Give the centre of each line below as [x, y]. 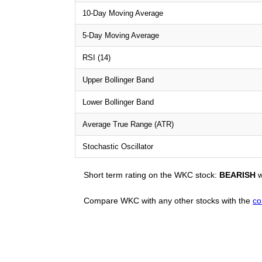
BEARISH [237, 175]
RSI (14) [96, 57]
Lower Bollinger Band [118, 102]
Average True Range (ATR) [128, 124]
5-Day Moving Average [121, 35]
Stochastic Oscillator [118, 146]
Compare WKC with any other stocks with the [168, 200]
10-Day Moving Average [123, 13]
